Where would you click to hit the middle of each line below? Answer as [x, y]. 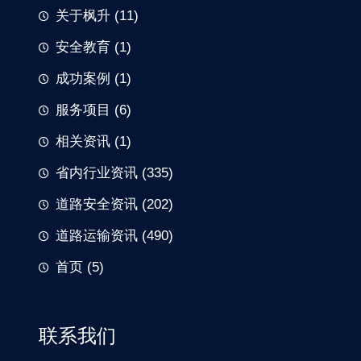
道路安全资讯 [97, 204]
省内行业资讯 [97, 173]
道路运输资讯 [97, 236]
